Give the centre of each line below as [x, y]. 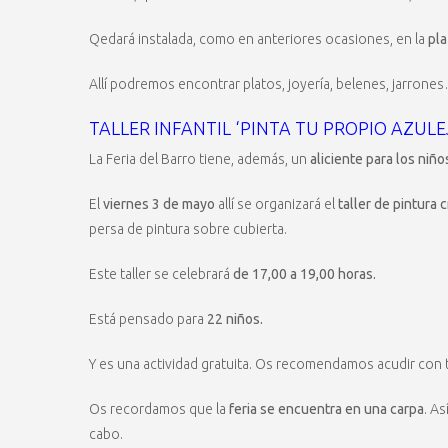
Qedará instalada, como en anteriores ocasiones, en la [258, 39]
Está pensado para [148, 319]
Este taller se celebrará [161, 274]
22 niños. [235, 319]
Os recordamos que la [159, 409]
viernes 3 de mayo [159, 204]
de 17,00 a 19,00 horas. [304, 274]
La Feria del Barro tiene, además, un [199, 159]
